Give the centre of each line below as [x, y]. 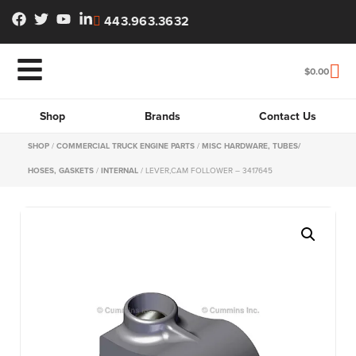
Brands [162, 116]
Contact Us [288, 116]
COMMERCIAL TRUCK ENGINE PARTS [126, 146]
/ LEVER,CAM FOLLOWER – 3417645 [205, 170]
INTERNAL [120, 170]
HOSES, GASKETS [61, 170]
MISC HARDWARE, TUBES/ [251, 146]
